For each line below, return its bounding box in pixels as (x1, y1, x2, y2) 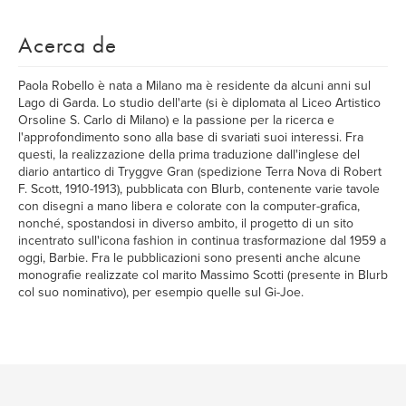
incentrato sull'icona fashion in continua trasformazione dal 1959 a (18, 233, 386, 248)
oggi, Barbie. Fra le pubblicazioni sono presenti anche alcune (18, 250, 361, 266)
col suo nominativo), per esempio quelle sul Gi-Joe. (18, 285, 304, 300)
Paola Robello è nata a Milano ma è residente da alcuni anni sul (18, 78, 371, 93)
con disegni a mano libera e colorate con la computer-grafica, (18, 198, 360, 214)
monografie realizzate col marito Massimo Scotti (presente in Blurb (18, 267, 388, 283)
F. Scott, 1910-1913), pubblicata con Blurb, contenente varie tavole (18, 181, 380, 197)
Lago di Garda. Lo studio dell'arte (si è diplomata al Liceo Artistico (18, 95, 381, 111)
